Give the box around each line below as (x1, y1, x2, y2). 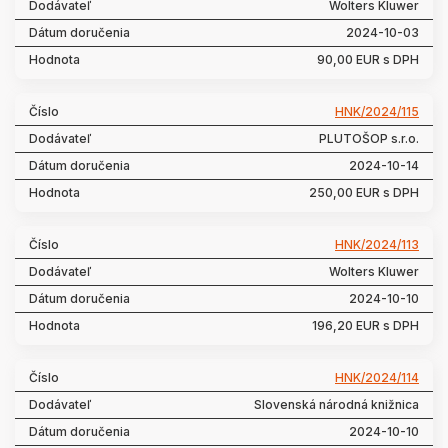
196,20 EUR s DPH (312, 318, 419, 333)
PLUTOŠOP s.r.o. (319, 131, 419, 146)
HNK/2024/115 (335, 104, 419, 119)
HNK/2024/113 (335, 237, 419, 252)
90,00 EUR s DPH (317, 52, 419, 67)
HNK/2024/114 (335, 370, 419, 385)
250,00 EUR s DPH (309, 185, 419, 200)
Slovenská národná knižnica (254, 397, 419, 412)
